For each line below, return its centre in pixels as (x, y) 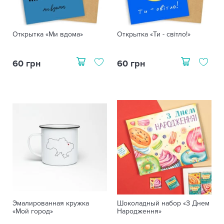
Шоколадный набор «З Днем (163, 203)
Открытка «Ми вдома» (48, 34)
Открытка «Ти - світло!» (154, 34)
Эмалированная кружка (51, 203)
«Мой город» (33, 211)
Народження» (139, 211)
